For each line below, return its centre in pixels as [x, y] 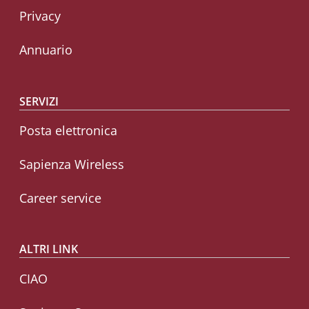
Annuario [46, 49]
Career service [60, 198]
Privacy [40, 16]
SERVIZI [39, 101]
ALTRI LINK [49, 249]
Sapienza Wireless [72, 164]
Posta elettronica [68, 131]
